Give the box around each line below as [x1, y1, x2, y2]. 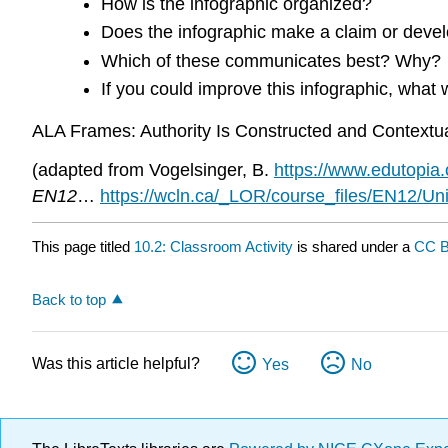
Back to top [32, 290, 106, 308]
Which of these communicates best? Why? [100, 50, 441, 71]
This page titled [32, 237, 134, 255]
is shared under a [293, 237, 414, 255]
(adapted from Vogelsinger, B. [32, 160, 274, 181]
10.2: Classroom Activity [134, 237, 293, 255]
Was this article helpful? [32, 354, 200, 372]
